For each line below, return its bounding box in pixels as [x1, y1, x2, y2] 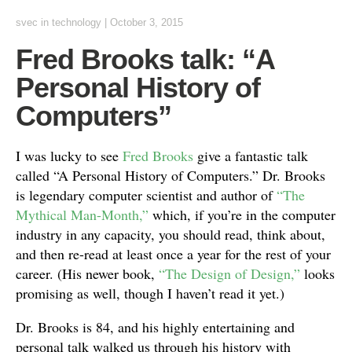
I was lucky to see [16, 146, 123, 165]
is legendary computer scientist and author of [16, 185, 277, 204]
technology [52, 16, 101, 28]
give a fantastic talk [193, 146, 308, 165]
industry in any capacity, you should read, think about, [16, 225, 325, 244]
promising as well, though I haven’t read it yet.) [16, 284, 284, 302]
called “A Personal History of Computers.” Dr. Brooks [16, 166, 325, 185]
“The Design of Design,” [159, 264, 300, 283]
